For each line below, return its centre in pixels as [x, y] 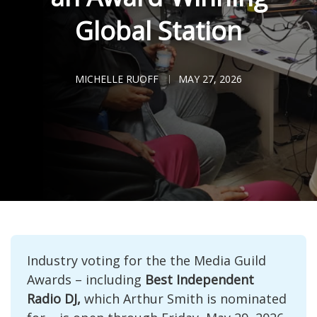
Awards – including [86, 279]
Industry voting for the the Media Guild [146, 260]
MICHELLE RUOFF [117, 79]
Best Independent [199, 279]
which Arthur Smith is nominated [183, 298]
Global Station [158, 31]
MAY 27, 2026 [210, 79]
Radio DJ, [53, 298]
